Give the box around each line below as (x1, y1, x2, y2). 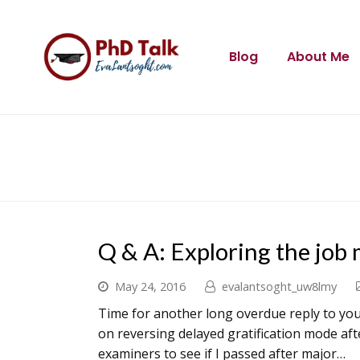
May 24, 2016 (115, 278, 186, 294)
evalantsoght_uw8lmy (222, 278, 337, 294)
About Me (286, 47, 350, 66)
